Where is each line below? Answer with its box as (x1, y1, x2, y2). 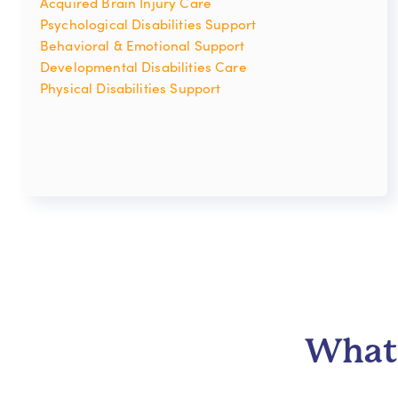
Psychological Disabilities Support (40, 13, 257, 33)
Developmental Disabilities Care (40, 56, 247, 76)
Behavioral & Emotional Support (40, 35, 245, 54)
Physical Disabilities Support (40, 77, 221, 97)
